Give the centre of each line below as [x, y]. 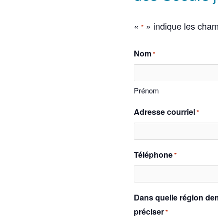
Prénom [146, 90]
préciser [149, 211]
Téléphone [153, 154]
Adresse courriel [164, 111]
